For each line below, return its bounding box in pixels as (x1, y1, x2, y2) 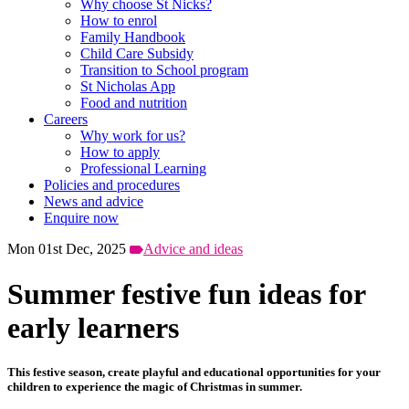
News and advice (44, 194, 143, 210)
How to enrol (80, 13, 157, 29)
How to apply (80, 144, 160, 161)
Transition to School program (80, 62, 248, 79)
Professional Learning (80, 161, 206, 177)
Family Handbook (80, 29, 185, 46)
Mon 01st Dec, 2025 (7, 241, 126, 257)
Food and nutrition (80, 95, 187, 111)
